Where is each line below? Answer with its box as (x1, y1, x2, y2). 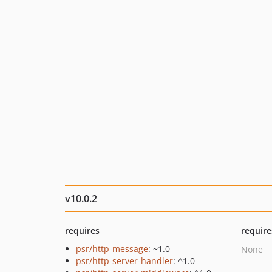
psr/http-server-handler (76, 255, 173, 267)
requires (65, 225, 100, 236)
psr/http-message (76, 243, 148, 254)
